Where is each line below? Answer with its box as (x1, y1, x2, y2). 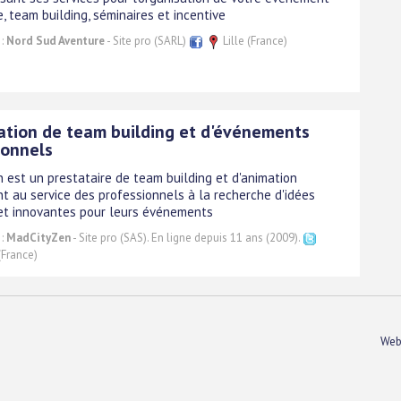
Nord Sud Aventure (6, 32, 105, 48)
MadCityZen (6, 229, 71, 245)
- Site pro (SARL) (105, 32, 189, 48)
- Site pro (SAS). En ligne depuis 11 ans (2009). (71, 229, 303, 245)
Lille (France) (220, 32, 287, 48)
